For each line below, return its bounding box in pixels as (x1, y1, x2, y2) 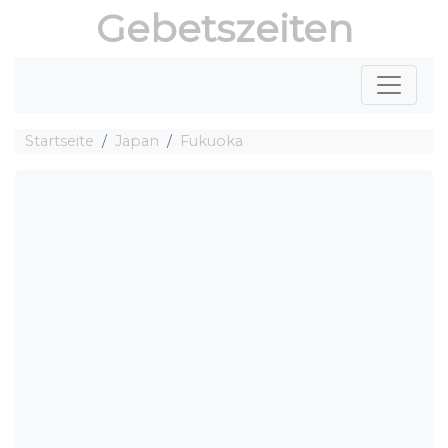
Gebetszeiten (95, 5, 353, 52)
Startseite (25, 132, 94, 150)
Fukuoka (180, 132, 243, 150)
